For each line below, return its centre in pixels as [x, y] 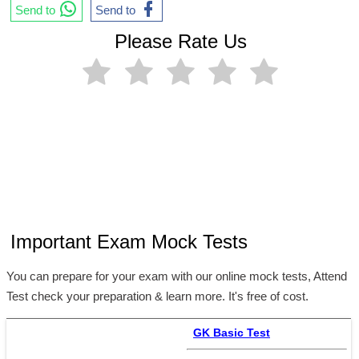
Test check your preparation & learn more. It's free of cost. [157, 296]
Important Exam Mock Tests [129, 242]
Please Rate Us [180, 41]
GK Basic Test [232, 333]
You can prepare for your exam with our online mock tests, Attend [177, 276]
